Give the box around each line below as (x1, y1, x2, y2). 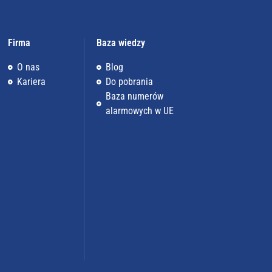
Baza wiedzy (96, 37, 145, 49)
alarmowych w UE (105, 105, 174, 117)
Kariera (17, 76, 46, 88)
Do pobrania (105, 76, 153, 88)
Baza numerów (105, 90, 163, 103)
